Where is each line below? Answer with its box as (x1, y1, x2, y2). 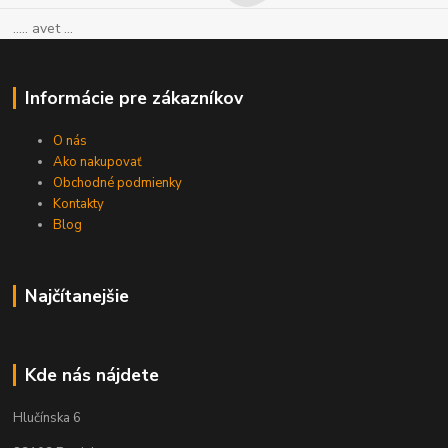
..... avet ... (13, 18, 74, 38)
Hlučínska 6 (13, 408, 82, 427)
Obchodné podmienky (53, 173, 183, 192)
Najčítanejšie (24, 283, 129, 308)
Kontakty (53, 194, 105, 213)
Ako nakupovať (53, 152, 143, 171)
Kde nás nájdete (24, 362, 159, 387)
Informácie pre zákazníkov (24, 85, 243, 110)
